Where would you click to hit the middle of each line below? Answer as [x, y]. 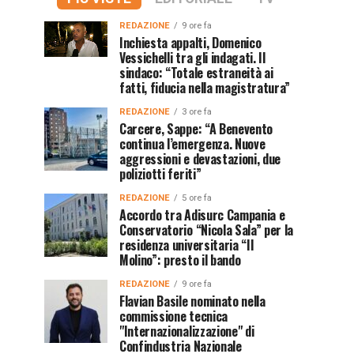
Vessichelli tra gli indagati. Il [192, 58]
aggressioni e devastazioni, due [200, 159]
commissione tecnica [173, 316]
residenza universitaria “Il [186, 245]
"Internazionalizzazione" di [187, 331]
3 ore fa [197, 112]
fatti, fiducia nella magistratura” [205, 88]
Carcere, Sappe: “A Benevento [196, 129]
